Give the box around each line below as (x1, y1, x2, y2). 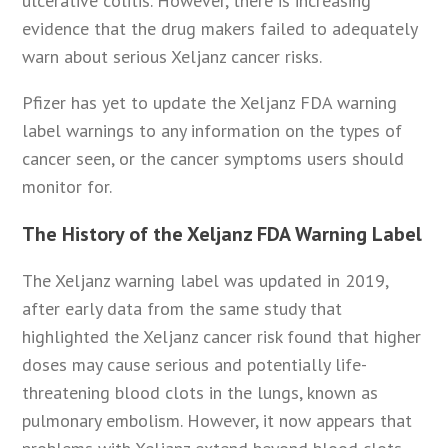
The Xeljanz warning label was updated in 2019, (22, 269, 389, 293)
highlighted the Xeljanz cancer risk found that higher (22, 325, 422, 349)
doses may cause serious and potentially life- (22, 353, 368, 377)
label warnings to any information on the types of (22, 119, 403, 143)
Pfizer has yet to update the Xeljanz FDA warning (22, 91, 398, 115)
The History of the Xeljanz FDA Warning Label (22, 221, 423, 248)
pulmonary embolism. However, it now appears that (22, 409, 413, 433)
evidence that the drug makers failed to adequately (22, 17, 418, 41)
